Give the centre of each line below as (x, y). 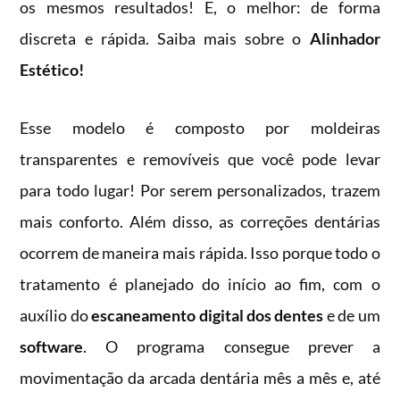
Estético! (52, 70)
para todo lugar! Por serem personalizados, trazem (200, 191)
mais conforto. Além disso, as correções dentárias (200, 222)
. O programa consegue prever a (232, 347)
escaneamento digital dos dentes (208, 316)
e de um (352, 316)
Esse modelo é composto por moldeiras (200, 128)
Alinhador (345, 39)
